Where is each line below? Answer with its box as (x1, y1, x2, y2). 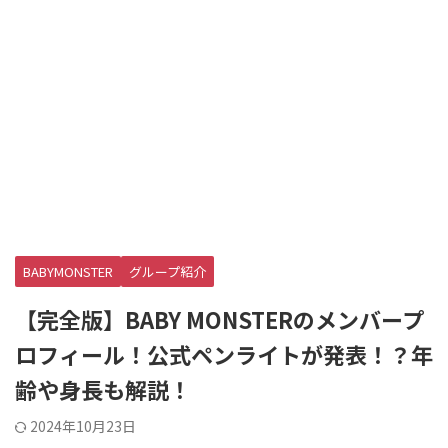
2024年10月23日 (30, 416, 136, 436)
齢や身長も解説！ (15, 373, 191, 405)
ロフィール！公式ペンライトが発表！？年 (15, 338, 433, 370)
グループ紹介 (129, 262, 206, 281)
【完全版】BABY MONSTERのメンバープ (15, 303, 424, 335)
